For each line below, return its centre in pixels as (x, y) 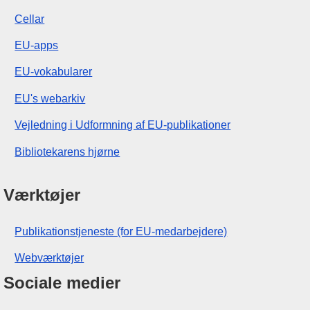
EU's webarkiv (50, 98)
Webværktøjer (49, 257)
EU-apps (37, 45)
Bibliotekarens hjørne (67, 152)
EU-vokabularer (54, 72)
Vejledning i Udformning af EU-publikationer (123, 125)
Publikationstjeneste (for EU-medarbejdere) (121, 231)
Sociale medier (62, 283)
